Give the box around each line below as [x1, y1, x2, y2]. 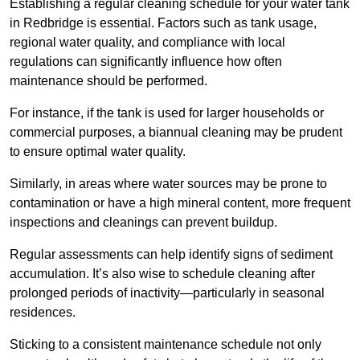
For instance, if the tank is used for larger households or [10, 106, 324, 121]
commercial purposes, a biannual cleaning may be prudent [10, 125, 342, 140]
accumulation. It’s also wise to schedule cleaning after [10, 267, 315, 281]
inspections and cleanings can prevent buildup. [10, 215, 277, 230]
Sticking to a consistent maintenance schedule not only [10, 337, 321, 352]
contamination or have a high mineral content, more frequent [10, 196, 350, 211]
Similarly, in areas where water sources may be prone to [10, 177, 327, 191]
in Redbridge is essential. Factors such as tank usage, [10, 16, 317, 31]
